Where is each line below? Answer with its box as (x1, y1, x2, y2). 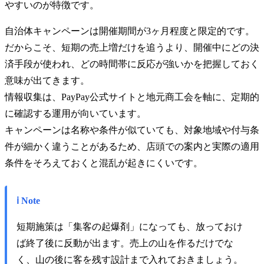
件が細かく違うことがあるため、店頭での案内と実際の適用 (5, 141, 259, 151)
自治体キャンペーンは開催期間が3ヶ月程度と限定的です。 (5, 25, 255, 36)
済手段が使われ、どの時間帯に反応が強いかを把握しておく (5, 58, 259, 69)
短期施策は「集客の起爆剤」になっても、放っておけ (16, 221, 243, 232)
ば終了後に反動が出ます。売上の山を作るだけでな (16, 237, 233, 248)
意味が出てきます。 (5, 75, 90, 85)
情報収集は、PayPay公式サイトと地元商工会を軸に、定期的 (5, 91, 259, 102)
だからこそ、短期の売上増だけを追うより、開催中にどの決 (5, 42, 259, 52)
